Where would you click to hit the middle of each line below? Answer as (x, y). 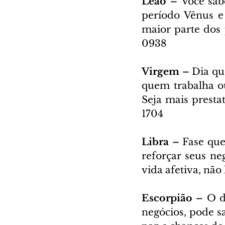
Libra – (162, 142)
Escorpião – (174, 198)
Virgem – (167, 71)
